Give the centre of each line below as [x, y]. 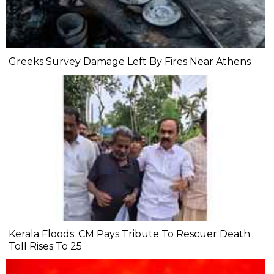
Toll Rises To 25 [45, 246]
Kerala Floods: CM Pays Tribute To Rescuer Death [129, 234]
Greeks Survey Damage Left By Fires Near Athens [130, 61]
